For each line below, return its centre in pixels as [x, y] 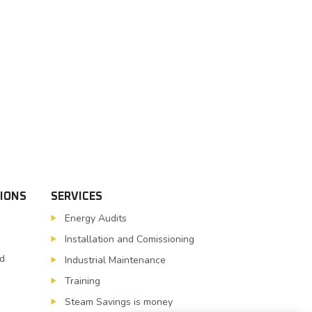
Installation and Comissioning [130, 239]
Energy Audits [96, 218]
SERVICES [77, 196]
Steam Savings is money [119, 302]
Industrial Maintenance [115, 260]
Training [83, 281]
